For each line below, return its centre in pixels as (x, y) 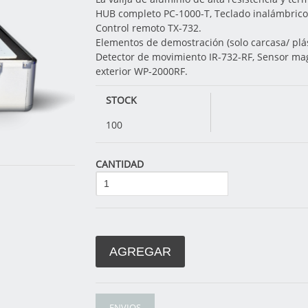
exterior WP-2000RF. (142, 71)
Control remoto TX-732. (148, 27)
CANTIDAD (120, 164)
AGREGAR (140, 251)
